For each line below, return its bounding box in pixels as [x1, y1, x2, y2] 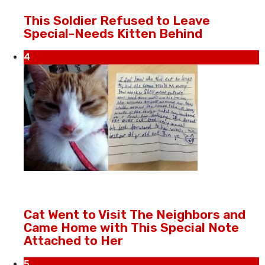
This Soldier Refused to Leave [24, 13, 210, 28]
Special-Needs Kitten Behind [24, 26, 202, 41]
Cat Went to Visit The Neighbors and [24, 207, 245, 222]
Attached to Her [24, 233, 123, 248]
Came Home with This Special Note [24, 220, 239, 235]
